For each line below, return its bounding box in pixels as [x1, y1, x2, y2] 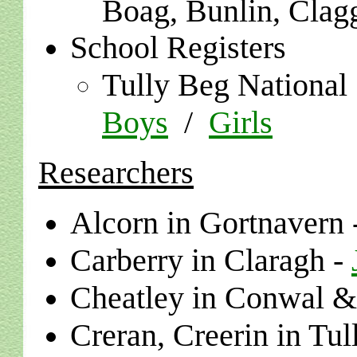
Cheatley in [70, 280, 225, 316]
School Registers [70, 29, 286, 65]
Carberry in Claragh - [70, 242, 351, 278]
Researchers [38, 155, 194, 190]
